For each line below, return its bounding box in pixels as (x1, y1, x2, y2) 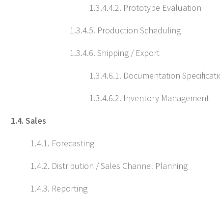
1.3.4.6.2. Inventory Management (89, 92, 209, 104)
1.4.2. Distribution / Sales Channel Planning (30, 160, 188, 171)
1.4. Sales (11, 115, 46, 126)
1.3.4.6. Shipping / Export (70, 47, 160, 58)
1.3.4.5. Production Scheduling (70, 25, 181, 36)
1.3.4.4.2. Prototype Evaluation (89, 2, 201, 13)
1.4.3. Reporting (30, 183, 87, 194)
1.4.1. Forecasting (30, 137, 94, 149)
